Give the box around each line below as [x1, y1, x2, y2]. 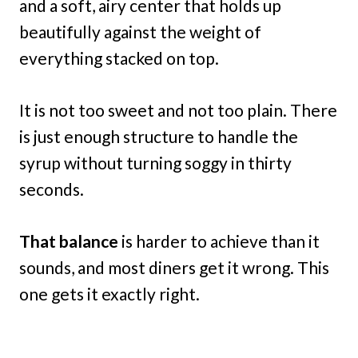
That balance [19, 231, 118, 252]
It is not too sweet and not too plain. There [19, 100, 337, 121]
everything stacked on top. [19, 48, 219, 69]
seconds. [19, 179, 84, 200]
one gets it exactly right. [19, 284, 200, 304]
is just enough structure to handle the [19, 126, 298, 147]
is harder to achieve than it [118, 231, 320, 252]
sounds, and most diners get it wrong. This [19, 257, 329, 278]
